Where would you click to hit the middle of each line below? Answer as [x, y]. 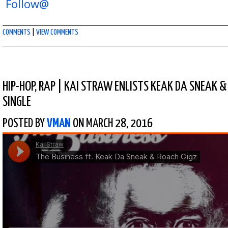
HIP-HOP [19, 87]
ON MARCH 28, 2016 [112, 124]
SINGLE [17, 102]
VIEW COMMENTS [57, 32]
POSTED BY [25, 124]
